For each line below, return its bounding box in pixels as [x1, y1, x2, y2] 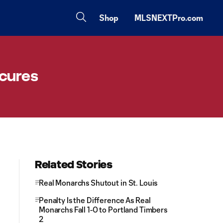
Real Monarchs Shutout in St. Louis [39, 178, 158, 187]
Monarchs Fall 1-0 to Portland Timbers [39, 205, 167, 214]
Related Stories [35, 159, 112, 170]
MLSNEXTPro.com [134, 13, 203, 22]
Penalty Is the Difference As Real [39, 196, 151, 205]
